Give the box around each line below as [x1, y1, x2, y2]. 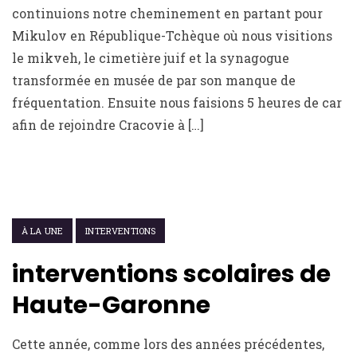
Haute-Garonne [12, 288, 210, 323]
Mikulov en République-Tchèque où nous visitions [12, 27, 332, 45]
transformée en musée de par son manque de [12, 72, 296, 89]
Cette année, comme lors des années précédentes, [12, 335, 324, 353]
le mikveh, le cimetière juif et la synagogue [12, 49, 289, 67]
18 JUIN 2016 [34, 217, 100, 229]
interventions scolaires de [12, 257, 331, 292]
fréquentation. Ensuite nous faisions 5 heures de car [12, 94, 342, 112]
